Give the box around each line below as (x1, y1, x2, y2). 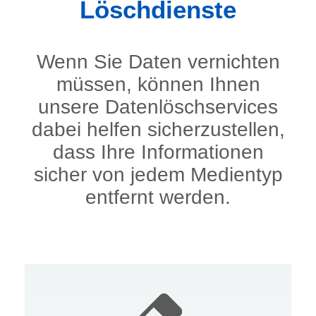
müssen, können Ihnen (56, 73, 260, 95)
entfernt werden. (85, 186, 231, 208)
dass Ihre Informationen (52, 140, 264, 163)
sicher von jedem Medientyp (33, 163, 283, 186)
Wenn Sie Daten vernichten (36, 50, 280, 73)
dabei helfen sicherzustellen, (31, 118, 285, 140)
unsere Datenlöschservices (38, 95, 278, 118)
